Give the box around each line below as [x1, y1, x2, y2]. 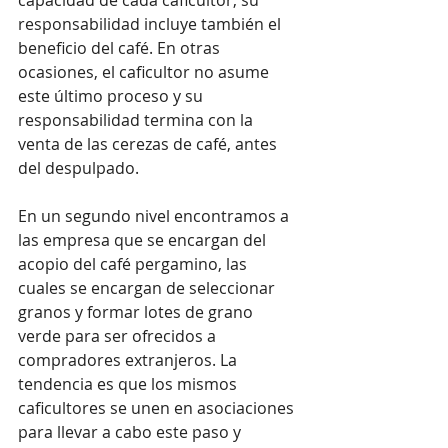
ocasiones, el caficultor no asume [18, 60, 273, 83]
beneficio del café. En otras [18, 36, 224, 59]
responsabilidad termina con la [18, 108, 257, 131]
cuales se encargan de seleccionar [18, 276, 279, 299]
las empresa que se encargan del [18, 228, 270, 251]
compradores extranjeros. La [18, 348, 241, 371]
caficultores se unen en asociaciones [18, 396, 298, 419]
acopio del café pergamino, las [18, 252, 251, 275]
